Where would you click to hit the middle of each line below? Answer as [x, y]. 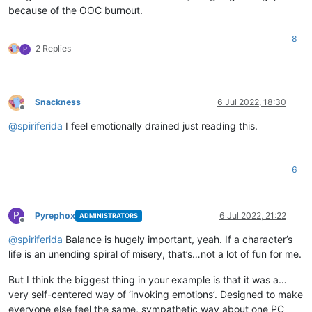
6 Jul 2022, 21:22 [253, 215]
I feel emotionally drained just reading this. [160, 125]
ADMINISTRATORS [108, 216]
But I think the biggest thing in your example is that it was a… [148, 279]
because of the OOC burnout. [76, 10]
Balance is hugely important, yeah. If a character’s [178, 239]
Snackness [58, 102]
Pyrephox [55, 215]
